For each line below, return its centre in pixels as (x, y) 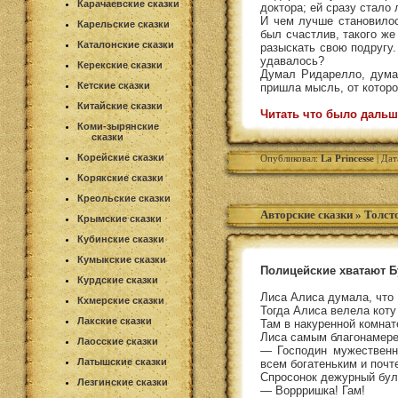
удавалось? (292, 61)
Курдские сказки (118, 280)
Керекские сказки (120, 65)
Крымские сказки (119, 219)
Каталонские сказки (126, 44)
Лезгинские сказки (123, 382)
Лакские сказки (115, 321)
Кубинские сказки (121, 239)
